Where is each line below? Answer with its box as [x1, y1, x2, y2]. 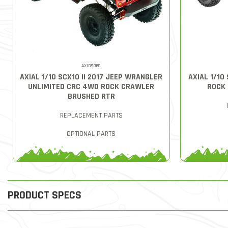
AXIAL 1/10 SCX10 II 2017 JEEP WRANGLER [20, 71, 163, 82]
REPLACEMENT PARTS [60, 110, 123, 120]
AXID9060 [81, 62, 101, 69]
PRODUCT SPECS [8, 188, 81, 203]
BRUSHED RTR [67, 91, 115, 102]
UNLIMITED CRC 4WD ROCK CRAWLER [28, 81, 155, 92]
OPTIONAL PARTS [67, 129, 116, 138]
